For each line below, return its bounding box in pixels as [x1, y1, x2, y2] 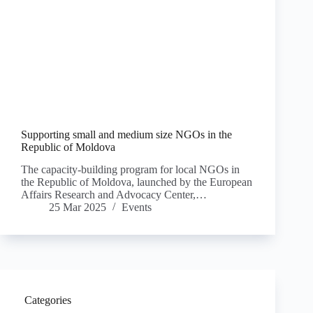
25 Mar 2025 [49, 201, 106, 214]
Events [122, 201, 152, 214]
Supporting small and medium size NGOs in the [21, 128, 232, 140]
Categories [24, 294, 71, 307]
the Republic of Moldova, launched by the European [21, 176, 252, 189]
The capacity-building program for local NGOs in [21, 163, 240, 176]
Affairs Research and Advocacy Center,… [21, 189, 207, 201]
